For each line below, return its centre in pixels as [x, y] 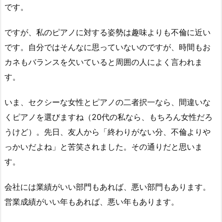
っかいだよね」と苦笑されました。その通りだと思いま [104, 146]
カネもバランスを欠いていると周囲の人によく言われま [104, 62]
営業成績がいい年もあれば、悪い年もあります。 [92, 201]
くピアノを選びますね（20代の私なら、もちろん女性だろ [109, 117]
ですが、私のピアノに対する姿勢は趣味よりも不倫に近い [108, 32]
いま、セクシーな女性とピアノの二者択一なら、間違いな [108, 102]
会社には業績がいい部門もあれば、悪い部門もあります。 [108, 187]
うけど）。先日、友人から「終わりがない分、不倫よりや [108, 132]
